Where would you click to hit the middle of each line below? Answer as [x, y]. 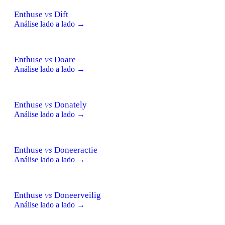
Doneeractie [75, 150]
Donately [70, 104]
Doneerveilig [77, 195]
